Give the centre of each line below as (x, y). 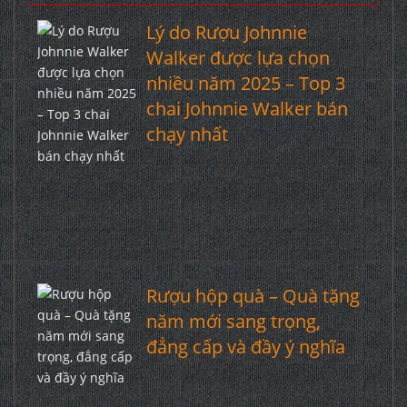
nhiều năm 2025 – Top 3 (245, 84)
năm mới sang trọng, (233, 322)
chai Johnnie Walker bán (247, 109)
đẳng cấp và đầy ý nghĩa (245, 347)
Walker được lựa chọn (238, 58)
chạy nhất (187, 134)
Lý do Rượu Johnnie (226, 33)
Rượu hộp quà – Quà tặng (253, 296)
